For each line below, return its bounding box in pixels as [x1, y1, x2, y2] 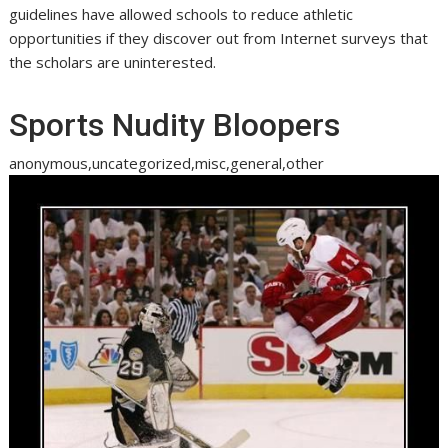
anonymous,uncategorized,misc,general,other [9, 153, 325, 174]
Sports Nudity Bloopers [9, 106, 341, 145]
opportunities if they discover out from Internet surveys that [9, 28, 429, 49]
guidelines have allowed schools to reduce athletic [9, 4, 354, 25]
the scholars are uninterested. [9, 52, 217, 73]
